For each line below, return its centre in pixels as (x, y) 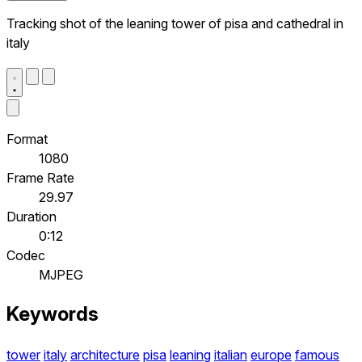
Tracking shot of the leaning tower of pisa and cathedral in (175, 23)
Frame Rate (40, 177)
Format (27, 139)
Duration (32, 216)
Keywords (53, 314)
